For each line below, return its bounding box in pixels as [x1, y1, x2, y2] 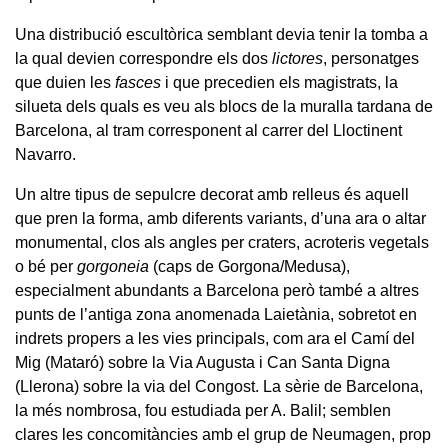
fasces [115, 73, 161, 91]
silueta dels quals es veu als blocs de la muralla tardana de [15, 97, 433, 115]
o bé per [15, 257, 77, 275]
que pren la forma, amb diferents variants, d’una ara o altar [15, 209, 426, 227]
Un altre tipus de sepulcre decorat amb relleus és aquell [15, 185, 409, 203]
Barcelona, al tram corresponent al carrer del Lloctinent [15, 121, 402, 139]
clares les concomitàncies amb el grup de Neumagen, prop [15, 425, 431, 443]
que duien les [15, 73, 115, 91]
